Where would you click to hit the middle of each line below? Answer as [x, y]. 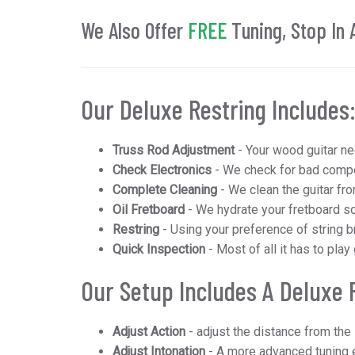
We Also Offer [134, 30]
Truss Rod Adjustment [175, 150]
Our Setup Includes [169, 290]
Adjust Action [149, 332]
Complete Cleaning [165, 190]
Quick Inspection [159, 249]
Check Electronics [162, 170]
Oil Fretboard [149, 210]
